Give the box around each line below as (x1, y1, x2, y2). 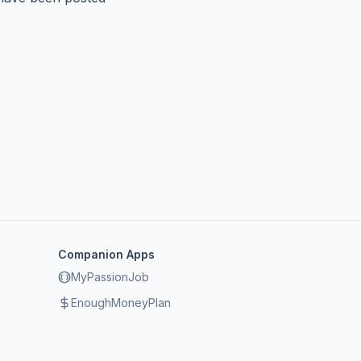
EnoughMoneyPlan (71, 296, 171, 309)
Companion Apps (58, 247, 155, 261)
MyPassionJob (71, 270, 149, 284)
